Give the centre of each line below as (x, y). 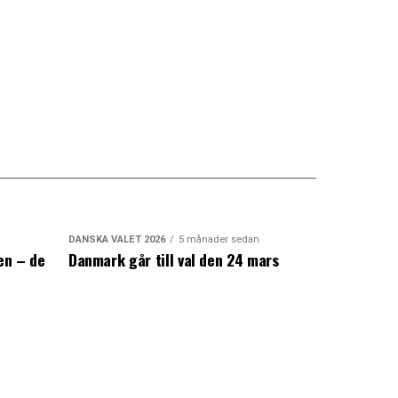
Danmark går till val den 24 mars (173, 259)
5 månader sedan (219, 239)
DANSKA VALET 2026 (116, 239)
